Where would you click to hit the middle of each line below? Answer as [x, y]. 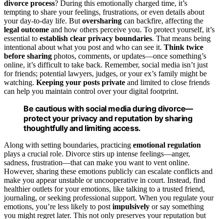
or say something [177, 207]
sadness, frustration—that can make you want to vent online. [97, 163]
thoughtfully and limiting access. [82, 128]
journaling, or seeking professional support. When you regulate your [109, 198]
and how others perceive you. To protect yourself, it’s [132, 30]
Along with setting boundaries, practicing [68, 145]
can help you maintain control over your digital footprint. [91, 91]
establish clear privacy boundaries [96, 39]
